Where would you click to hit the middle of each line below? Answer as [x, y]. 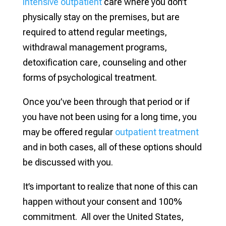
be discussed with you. [68, 162]
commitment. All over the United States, [103, 216]
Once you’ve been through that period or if [106, 101]
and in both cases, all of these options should [112, 147]
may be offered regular [69, 132]
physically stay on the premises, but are [101, 17]
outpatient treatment [157, 132]
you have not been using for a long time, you [109, 117]
